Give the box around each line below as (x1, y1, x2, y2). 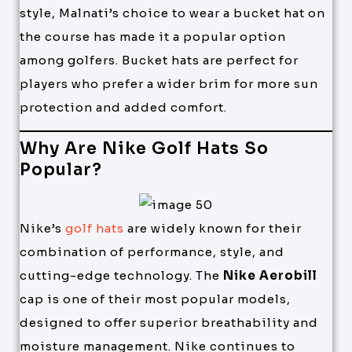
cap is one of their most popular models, (20, 291, 291, 307)
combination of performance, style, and (20, 244, 284, 260)
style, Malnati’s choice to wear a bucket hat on (20, 5, 325, 20)
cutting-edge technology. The (20, 268, 223, 284)
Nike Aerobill (223, 268, 317, 284)
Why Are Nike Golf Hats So (20, 138, 269, 159)
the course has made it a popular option (20, 28, 286, 44)
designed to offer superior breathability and (20, 315, 318, 331)
